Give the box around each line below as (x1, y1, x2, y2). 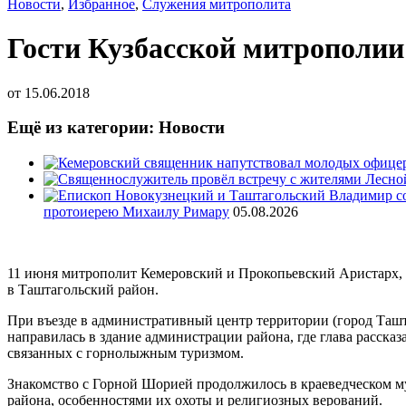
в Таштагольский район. (7, 282, 159, 298)
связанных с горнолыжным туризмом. (7, 345, 244, 362)
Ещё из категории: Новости (7, 118, 225, 138)
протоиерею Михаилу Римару (43, 204, 229, 220)
